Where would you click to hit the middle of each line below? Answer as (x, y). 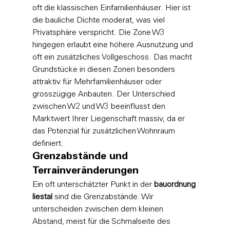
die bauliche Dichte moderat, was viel (99, 20)
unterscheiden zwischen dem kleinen (99, 209)
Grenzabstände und (81, 157)
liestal (42, 197)
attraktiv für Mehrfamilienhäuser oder (98, 82)
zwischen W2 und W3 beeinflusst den (100, 107)
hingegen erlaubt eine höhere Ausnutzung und (113, 45)
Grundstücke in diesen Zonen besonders (104, 70)
